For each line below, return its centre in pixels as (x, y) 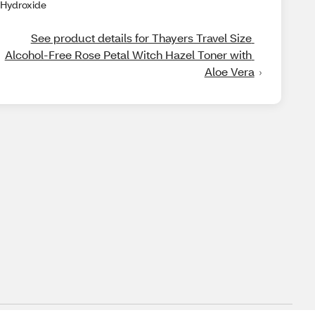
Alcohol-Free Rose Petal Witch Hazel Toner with (128, 54)
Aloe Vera (229, 71)
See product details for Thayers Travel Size (141, 38)
